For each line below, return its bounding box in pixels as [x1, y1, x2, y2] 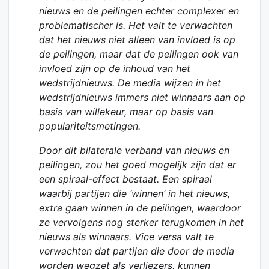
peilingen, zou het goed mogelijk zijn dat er [39, 159, 237, 171]
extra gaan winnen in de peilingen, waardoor [39, 202, 241, 214]
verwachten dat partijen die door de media [39, 245, 235, 258]
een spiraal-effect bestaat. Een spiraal [39, 173, 213, 186]
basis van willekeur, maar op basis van [39, 106, 214, 118]
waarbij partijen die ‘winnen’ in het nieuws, [39, 187, 231, 200]
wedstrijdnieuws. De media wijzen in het [39, 77, 222, 89]
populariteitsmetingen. [39, 120, 144, 133]
